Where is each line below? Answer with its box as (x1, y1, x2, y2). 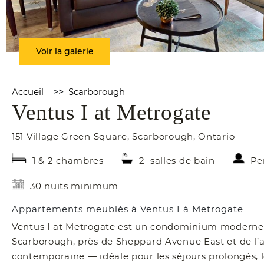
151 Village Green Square (12, 131, 127, 143)
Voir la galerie (35, 46, 94, 57)
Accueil (12, 86, 44, 98)
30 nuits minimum (30, 180, 119, 192)
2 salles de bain (138, 155, 215, 167)
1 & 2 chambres (32, 155, 104, 167)
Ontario (198, 131, 235, 143)
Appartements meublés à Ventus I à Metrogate (12, 203, 243, 215)
